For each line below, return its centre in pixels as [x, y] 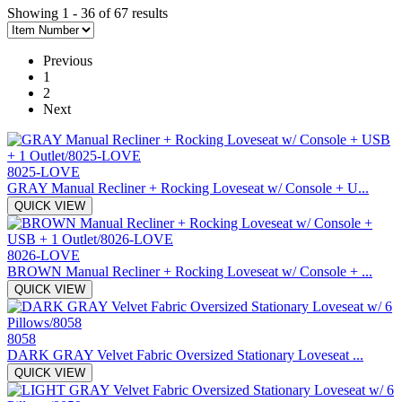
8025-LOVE [44, 171]
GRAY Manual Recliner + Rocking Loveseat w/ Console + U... [188, 188]
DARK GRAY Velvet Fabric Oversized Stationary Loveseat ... [185, 354]
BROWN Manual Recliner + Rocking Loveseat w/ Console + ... [190, 271]
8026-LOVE [44, 255]
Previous [68, 60]
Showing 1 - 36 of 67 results [87, 13]
